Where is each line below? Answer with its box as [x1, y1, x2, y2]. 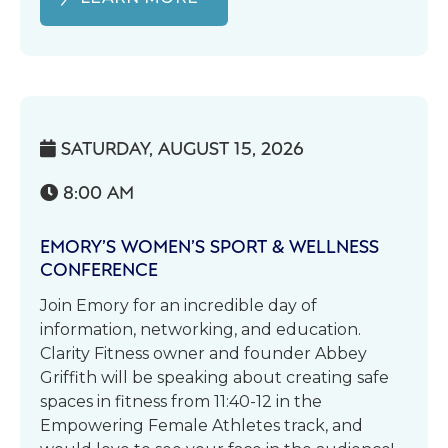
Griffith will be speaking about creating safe [40, 368, 389, 387]
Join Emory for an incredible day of [40, 296, 317, 315]
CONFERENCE [40, 256, 158, 281]
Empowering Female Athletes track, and [40, 416, 363, 435]
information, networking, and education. [40, 320, 361, 339]
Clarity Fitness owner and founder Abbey [40, 344, 367, 363]
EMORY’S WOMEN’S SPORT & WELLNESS [40, 233, 379, 258]
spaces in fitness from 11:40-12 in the [40, 392, 322, 411]
